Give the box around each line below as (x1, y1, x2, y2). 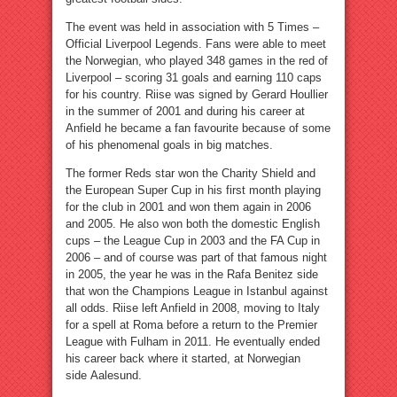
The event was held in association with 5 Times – (66, 20, 319, 35)
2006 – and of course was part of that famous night (66, 251, 327, 265)
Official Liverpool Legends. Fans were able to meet (66, 37, 326, 51)
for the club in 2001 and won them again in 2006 (66, 200, 311, 214)
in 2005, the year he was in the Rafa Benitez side (66, 268, 318, 282)
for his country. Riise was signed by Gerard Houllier (66, 88, 328, 102)
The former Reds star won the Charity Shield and (66, 167, 315, 181)
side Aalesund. (66, 369, 142, 383)
